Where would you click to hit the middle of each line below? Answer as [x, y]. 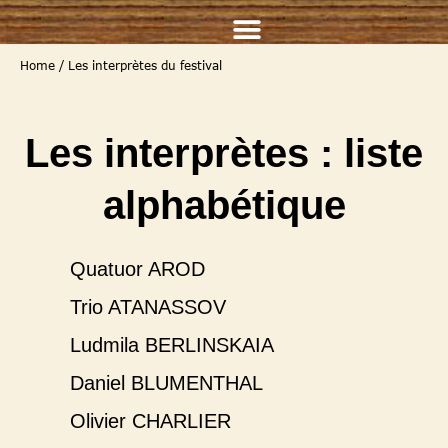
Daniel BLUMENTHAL [166, 383]
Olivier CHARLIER [150, 421]
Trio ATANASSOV [148, 307]
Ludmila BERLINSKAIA [172, 345]
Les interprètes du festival [145, 65]
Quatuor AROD [137, 269]
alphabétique [224, 205]
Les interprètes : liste [224, 153]
